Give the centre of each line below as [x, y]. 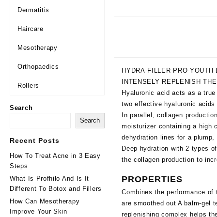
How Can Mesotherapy [45, 201]
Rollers [28, 85]
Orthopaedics [38, 67]
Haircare [31, 29]
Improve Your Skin [39, 211]
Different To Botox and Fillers [56, 189]
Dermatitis [33, 10]
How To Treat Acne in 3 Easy [55, 156]
